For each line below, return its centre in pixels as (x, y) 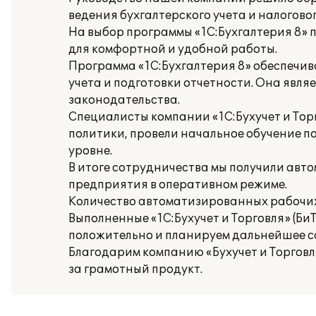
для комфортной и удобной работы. (173, 49)
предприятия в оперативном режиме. (178, 185)
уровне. (90, 151)
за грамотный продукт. (135, 269)
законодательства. (124, 100)
